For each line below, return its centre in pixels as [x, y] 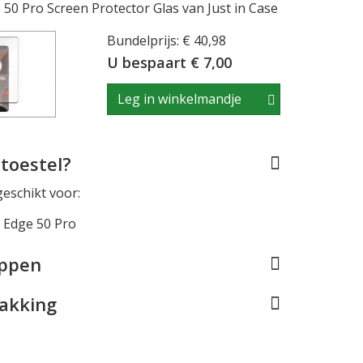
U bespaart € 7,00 [170, 62]
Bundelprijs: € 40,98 [167, 40]
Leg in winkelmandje [180, 99]
